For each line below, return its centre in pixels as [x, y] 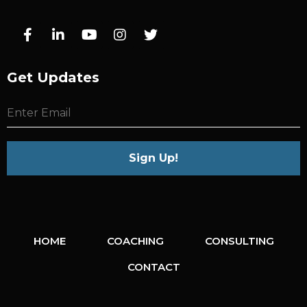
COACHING [135, 241]
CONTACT [153, 267]
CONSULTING [239, 241]
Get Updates [53, 77]
